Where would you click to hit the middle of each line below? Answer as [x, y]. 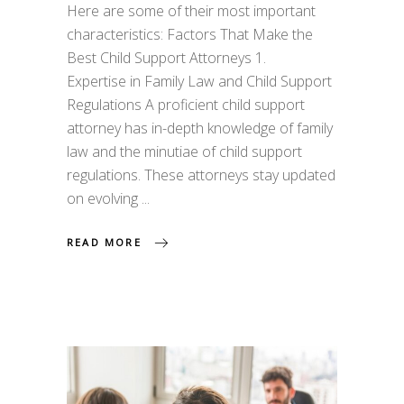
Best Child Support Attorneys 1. [174, 57]
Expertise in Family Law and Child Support [199, 81]
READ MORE [104, 242]
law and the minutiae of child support [184, 151]
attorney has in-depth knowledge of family [200, 128]
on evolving [104, 198]
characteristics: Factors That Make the [190, 34]
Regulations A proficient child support [186, 104]
